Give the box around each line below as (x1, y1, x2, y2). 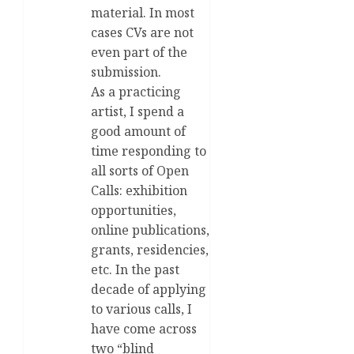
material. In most (91, 3, 194, 21)
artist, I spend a (91, 102, 184, 120)
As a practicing (91, 82, 181, 100)
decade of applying (91, 280, 206, 298)
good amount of (91, 122, 186, 140)
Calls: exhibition (91, 181, 187, 199)
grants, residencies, (91, 240, 209, 258)
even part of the (91, 43, 187, 61)
